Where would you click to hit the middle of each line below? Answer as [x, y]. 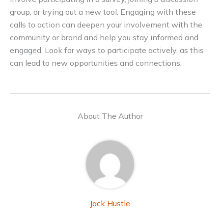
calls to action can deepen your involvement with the [106, 24]
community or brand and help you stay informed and [104, 37]
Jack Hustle [110, 204]
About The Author [110, 116]
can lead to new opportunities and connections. [96, 63]
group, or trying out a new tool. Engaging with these [103, 12]
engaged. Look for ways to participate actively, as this [107, 50]
